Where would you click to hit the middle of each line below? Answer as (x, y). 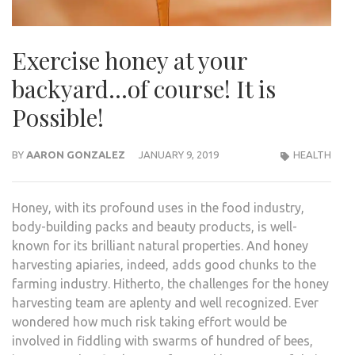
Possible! (58, 117)
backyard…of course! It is (144, 88)
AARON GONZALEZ (76, 154)
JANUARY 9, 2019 (179, 154)
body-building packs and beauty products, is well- (155, 226)
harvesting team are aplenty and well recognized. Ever (165, 302)
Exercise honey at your (130, 60)
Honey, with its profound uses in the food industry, (158, 207)
